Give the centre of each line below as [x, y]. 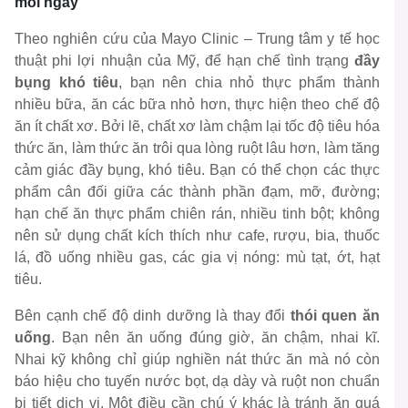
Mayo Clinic [198, 39]
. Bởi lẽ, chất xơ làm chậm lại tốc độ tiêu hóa [237, 127]
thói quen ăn [335, 316]
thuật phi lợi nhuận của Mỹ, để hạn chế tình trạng [184, 61]
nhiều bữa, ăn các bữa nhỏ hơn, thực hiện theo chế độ [197, 105]
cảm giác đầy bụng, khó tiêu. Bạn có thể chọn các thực [197, 170]
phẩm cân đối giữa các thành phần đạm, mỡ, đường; [197, 192]
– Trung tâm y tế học [310, 39]
